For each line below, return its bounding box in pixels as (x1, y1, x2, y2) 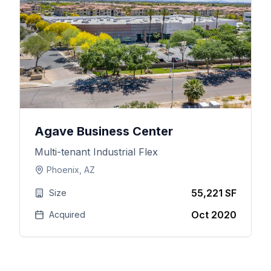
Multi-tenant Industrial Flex (34, 146, 158, 158)
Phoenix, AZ (46, 165, 95, 175)
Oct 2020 (191, 209, 237, 221)
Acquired (48, 209, 85, 220)
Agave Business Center (34, 124, 173, 139)
